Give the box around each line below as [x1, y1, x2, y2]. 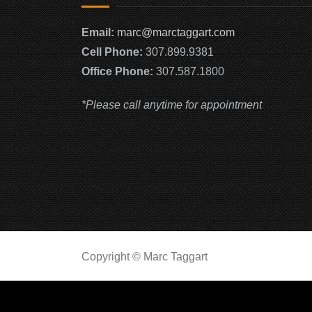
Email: [81, 26, 117, 38]
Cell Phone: [81, 46, 143, 58]
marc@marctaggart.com [117, 26, 235, 38]
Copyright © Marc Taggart [81, 251, 208, 263]
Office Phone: [81, 65, 153, 77]
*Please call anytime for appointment [81, 99, 262, 111]
